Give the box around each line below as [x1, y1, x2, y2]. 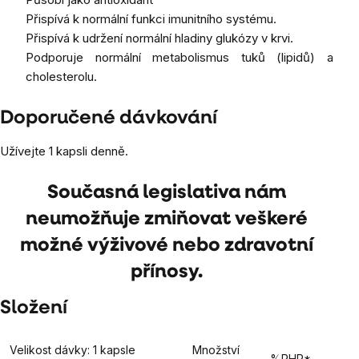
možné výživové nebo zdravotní [20, 236, 313, 256]
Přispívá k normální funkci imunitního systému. [26, 11, 276, 27]
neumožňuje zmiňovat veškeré [26, 210, 308, 230]
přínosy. [131, 263, 203, 283]
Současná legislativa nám [47, 184, 286, 204]
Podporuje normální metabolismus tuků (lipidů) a [26, 50, 333, 66]
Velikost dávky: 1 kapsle [10, 343, 139, 357]
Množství [192, 343, 240, 357]
